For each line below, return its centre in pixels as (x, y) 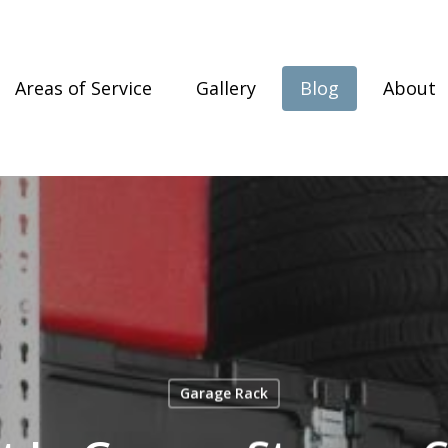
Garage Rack (223, 393)
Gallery (225, 87)
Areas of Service (83, 87)
